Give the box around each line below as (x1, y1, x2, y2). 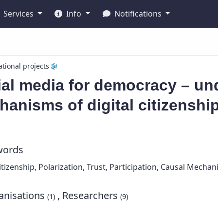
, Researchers (55, 189, 121, 202)
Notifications (112, 8, 163, 19)
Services (1, 8, 36, 19)
